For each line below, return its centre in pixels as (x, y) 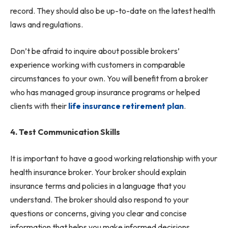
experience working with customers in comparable (98, 64)
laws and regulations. (47, 25)
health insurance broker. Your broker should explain (98, 172)
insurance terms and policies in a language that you (98, 186)
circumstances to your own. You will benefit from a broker (109, 78)
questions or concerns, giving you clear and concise (98, 213)
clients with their (39, 106)
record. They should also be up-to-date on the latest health (113, 11)
